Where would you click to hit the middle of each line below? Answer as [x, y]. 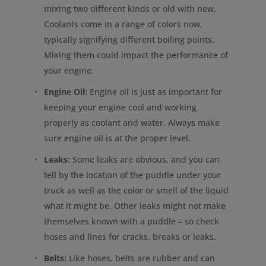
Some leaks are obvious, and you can [145, 159]
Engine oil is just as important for [154, 91]
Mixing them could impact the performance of [136, 55]
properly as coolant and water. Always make [132, 122]
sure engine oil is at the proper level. [117, 138]
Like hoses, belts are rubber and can [140, 258]
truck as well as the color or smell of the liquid [136, 190]
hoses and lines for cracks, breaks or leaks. [130, 236]
